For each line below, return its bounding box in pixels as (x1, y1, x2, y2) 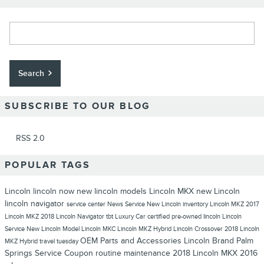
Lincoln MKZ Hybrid (117, 225, 173, 233)
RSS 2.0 (14, 133, 45, 144)
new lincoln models (77, 186, 149, 197)
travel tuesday (39, 237, 80, 246)
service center (67, 200, 107, 209)
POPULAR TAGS (5, 160, 91, 171)
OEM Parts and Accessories (80, 236, 184, 246)
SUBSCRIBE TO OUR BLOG (5, 101, 151, 113)
